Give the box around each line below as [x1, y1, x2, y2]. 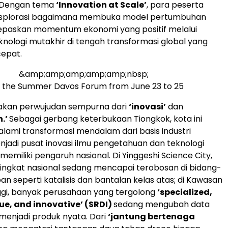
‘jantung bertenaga [108, 211, 195, 222]
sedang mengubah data [113, 198, 210, 210]
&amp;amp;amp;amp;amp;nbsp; [18, 68, 149, 80]
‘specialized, [157, 186, 212, 198]
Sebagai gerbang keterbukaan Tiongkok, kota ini [9, 113, 202, 125]
